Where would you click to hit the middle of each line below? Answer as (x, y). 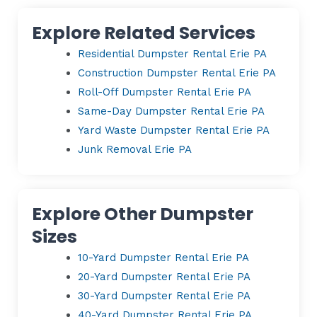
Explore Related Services (144, 33)
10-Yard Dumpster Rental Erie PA (163, 258)
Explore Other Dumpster (143, 214)
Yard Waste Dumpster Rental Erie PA (174, 130)
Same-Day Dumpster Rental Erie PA (171, 111)
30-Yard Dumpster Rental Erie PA (164, 296)
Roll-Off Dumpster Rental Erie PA (165, 92)
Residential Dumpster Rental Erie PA (172, 53)
